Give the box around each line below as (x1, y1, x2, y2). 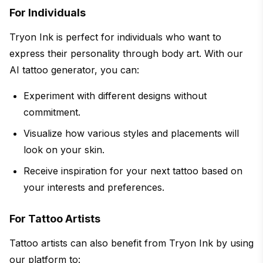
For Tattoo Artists (9, 212, 100, 225)
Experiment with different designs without (23, 89, 207, 102)
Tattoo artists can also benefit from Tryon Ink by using (9, 237, 254, 249)
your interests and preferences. (23, 181, 164, 193)
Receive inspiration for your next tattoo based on (23, 164, 242, 177)
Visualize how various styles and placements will (23, 127, 239, 139)
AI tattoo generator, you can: (9, 63, 139, 76)
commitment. (23, 106, 80, 118)
